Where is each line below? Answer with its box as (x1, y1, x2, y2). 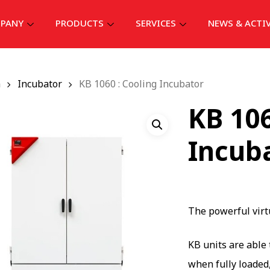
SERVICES (135, 17, 176, 31)
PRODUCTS (55, 17, 104, 31)
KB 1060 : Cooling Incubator (79, 77, 204, 92)
